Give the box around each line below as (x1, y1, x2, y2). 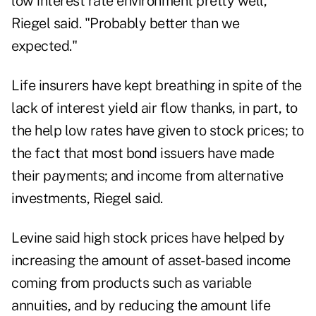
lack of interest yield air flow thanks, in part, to (11, 99, 298, 117)
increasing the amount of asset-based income (11, 252, 291, 269)
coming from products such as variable (11, 274, 252, 292)
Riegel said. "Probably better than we (11, 15, 240, 32)
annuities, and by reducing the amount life (11, 297, 270, 315)
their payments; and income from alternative (11, 167, 284, 185)
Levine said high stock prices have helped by (11, 229, 284, 247)
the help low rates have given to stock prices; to (11, 122, 304, 140)
